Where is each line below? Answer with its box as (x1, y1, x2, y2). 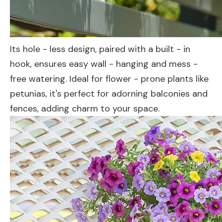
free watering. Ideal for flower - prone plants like (10, 73, 209, 85)
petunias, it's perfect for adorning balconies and (10, 88, 208, 100)
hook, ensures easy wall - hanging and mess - (10, 58, 198, 70)
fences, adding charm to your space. (10, 103, 160, 114)
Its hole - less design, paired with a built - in (10, 43, 190, 55)
